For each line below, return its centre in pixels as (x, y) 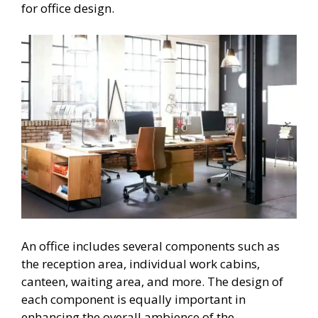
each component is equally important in (133, 299)
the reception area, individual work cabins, (141, 263)
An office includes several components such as (150, 246)
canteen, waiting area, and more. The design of (152, 281)
